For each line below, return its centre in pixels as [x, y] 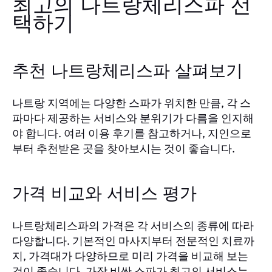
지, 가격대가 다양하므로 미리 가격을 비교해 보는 [130, 256]
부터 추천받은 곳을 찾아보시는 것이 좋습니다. [124, 148]
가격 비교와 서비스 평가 [104, 194]
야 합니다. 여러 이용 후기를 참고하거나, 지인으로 [132, 133]
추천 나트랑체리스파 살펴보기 [127, 71]
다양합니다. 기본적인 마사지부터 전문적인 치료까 [133, 240]
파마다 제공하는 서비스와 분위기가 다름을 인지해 [133, 118]
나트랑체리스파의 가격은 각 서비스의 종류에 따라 [133, 225]
